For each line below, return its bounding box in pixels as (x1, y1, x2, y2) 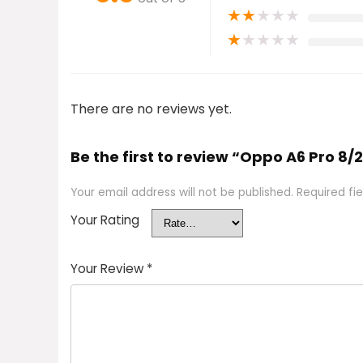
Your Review (70, 260, 147, 277)
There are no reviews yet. (70, 100, 232, 118)
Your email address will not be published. (70, 185, 293, 200)
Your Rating (70, 211, 139, 228)
